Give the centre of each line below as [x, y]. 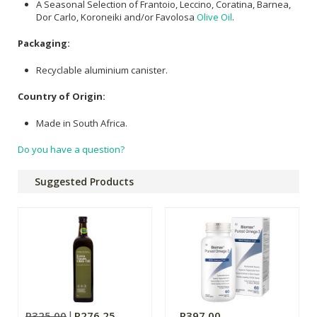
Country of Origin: [62, 97]
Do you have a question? [71, 150]
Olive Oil [214, 17]
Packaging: [44, 44]
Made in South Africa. [82, 123]
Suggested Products [84, 182]
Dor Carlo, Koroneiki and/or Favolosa [116, 17]
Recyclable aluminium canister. [102, 70]
